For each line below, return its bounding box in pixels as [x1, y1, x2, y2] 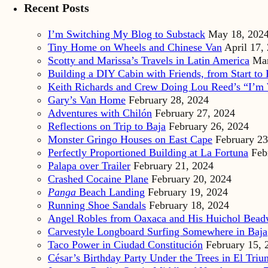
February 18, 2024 [149, 199, 229, 212]
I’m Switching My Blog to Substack [48, 28, 205, 41]
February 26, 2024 [169, 120, 249, 133]
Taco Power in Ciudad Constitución [48, 239, 203, 251]
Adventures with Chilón [48, 107, 152, 120]
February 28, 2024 [129, 94, 209, 106]
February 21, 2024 [133, 160, 214, 172]
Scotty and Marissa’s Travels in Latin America [48, 54, 249, 67]
